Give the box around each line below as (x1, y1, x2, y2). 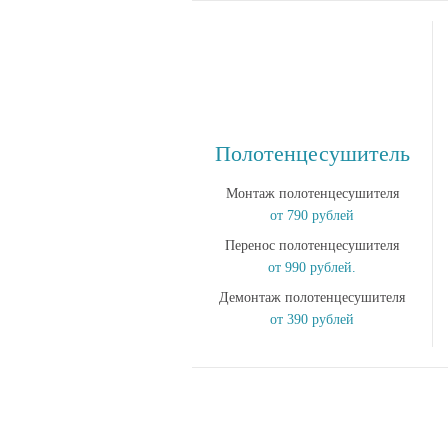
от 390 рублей (270, 312, 354, 327)
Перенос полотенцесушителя (225, 238, 399, 253)
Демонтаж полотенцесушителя (219, 290, 405, 305)
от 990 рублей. (268, 260, 356, 275)
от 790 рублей (270, 208, 354, 223)
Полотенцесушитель (214, 141, 410, 166)
